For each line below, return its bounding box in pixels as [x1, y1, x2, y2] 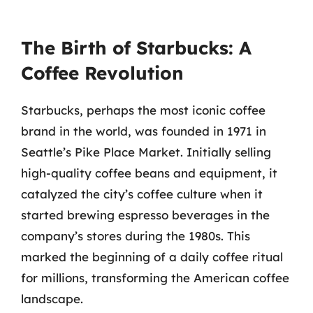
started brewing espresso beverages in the [21, 207, 270, 222]
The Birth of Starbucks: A [21, 36, 252, 59]
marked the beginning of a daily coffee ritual [21, 249, 283, 264]
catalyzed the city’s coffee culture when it [21, 186, 263, 201]
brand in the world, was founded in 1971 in [21, 123, 266, 138]
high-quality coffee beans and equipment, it [21, 165, 277, 180]
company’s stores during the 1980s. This [21, 228, 250, 243]
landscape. [21, 291, 83, 306]
